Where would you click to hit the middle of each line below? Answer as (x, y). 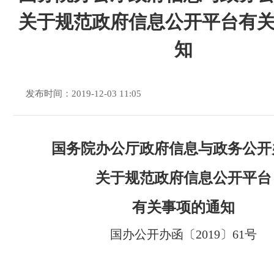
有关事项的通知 (183, 207)
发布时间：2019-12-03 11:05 (83, 94)
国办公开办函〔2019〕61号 (183, 234)
